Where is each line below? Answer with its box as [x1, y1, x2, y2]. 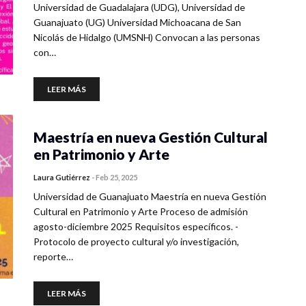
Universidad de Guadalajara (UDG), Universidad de [33, 1, 245, 13]
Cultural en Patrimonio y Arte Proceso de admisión [33, 206, 248, 217]
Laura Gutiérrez [33, 173, 90, 182]
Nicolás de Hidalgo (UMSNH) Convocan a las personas [33, 31, 260, 43]
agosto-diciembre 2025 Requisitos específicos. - [33, 221, 238, 232]
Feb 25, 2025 [96, 173, 137, 182]
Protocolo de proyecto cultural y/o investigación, [33, 236, 239, 247]
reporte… [33, 251, 73, 262]
